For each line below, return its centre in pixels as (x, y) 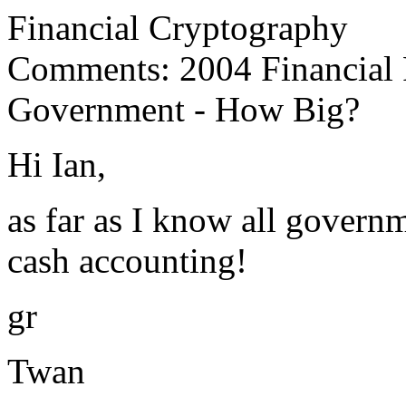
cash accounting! (127, 261)
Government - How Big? (184, 109)
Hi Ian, (57, 164)
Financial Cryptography (178, 28)
